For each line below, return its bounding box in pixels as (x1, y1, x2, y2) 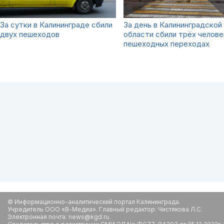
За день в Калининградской (123, 20, 222, 29)
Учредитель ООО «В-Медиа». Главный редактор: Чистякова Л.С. (7, 205, 202, 213)
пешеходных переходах (123, 39, 209, 48)
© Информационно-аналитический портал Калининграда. (7, 198, 180, 205)
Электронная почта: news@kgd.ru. (7, 213, 110, 220)
